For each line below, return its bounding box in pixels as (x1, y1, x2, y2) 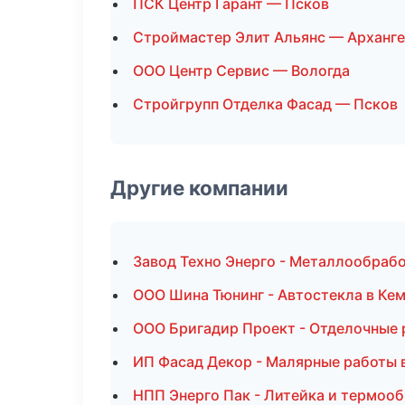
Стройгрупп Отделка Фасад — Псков (133, 95, 398, 113)
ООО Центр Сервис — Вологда (133, 61, 350, 80)
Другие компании (110, 175, 288, 200)
